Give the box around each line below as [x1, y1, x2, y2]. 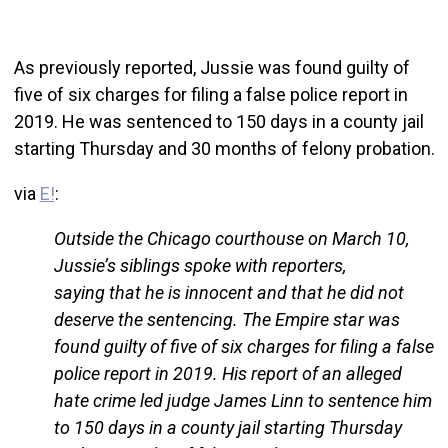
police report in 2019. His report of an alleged [53, 363, 402, 385]
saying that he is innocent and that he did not [53, 282, 404, 304]
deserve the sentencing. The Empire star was [53, 309, 400, 331]
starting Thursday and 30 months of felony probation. [13, 138, 435, 160]
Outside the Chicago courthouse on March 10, [53, 228, 409, 250]
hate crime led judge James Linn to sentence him [53, 390, 432, 412]
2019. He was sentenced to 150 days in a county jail [13, 111, 424, 133]
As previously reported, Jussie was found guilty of [13, 57, 410, 79]
